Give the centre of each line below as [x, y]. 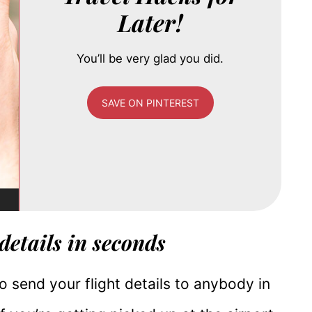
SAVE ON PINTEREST [150, 103]
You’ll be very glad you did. [150, 59]
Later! [150, 23]
